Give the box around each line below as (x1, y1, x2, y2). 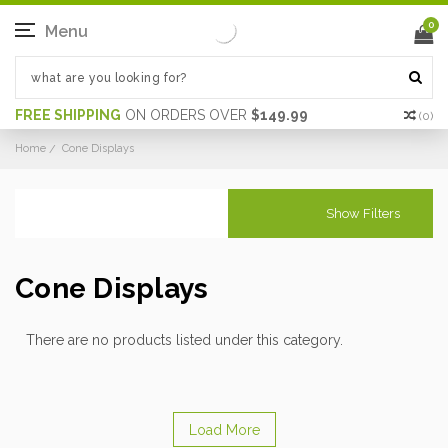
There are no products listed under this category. (25, 332, 343, 348)
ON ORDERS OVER (121, 107, 251, 123)
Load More (188, 422, 260, 438)
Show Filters (326, 206, 403, 221)
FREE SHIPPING (15, 107, 121, 123)
